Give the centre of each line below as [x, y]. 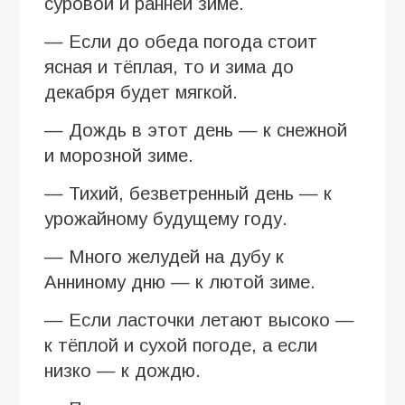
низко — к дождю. [122, 370]
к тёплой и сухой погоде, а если [181, 345]
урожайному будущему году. [166, 218]
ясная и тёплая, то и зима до [169, 66]
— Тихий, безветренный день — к [188, 193]
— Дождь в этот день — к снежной [196, 130]
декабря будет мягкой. [141, 92]
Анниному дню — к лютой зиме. [180, 282]
